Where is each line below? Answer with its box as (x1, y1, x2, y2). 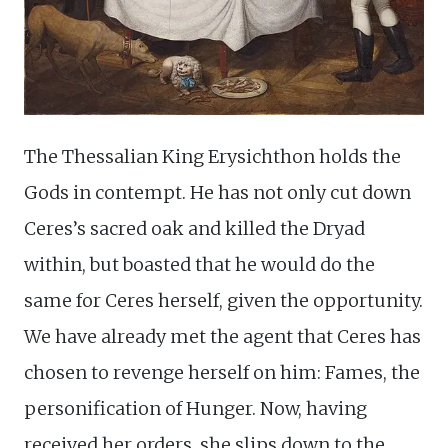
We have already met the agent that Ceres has (24, 324, 421, 348)
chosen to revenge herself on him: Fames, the (24, 360, 420, 384)
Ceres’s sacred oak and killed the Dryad (24, 216, 365, 240)
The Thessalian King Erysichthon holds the (24, 144, 401, 168)
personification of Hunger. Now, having (24, 396, 367, 420)
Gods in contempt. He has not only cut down (24, 180, 411, 204)
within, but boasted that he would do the (24, 252, 375, 276)
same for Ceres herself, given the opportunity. (24, 288, 423, 312)
